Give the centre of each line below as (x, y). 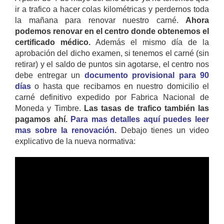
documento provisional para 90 (146, 75)
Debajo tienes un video (163, 130)
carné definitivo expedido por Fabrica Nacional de (112, 97)
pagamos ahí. (41, 119)
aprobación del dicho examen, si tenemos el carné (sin (112, 53)
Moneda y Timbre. (49, 108)
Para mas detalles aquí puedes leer (140, 119)
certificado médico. (53, 42)
